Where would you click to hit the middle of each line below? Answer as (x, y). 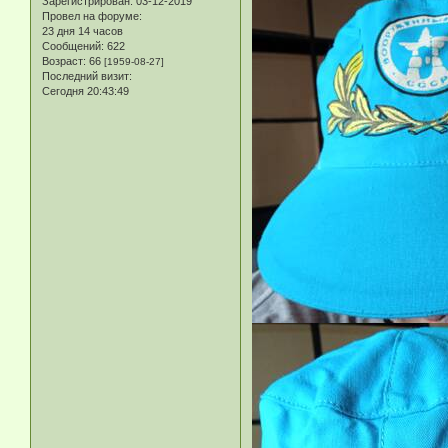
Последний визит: (87, 75)
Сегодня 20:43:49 (85, 90)
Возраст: (64, 60)
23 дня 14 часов (82, 30)
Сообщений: (73, 45)
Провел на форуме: (92, 15)
